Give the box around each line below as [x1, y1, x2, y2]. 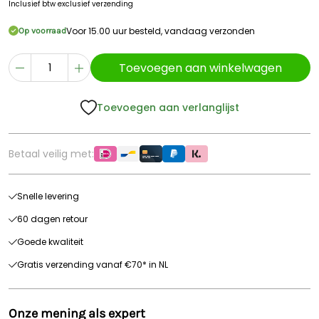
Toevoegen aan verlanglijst [97, 100, 239, 115]
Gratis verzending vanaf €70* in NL [17, 258, 168, 271]
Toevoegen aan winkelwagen [119, 59, 282, 76]
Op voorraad [19, 26, 66, 36]
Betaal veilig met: [9, 147, 94, 161]
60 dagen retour [17, 213, 88, 225]
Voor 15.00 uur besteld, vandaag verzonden [66, 24, 255, 37]
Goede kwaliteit [17, 236, 83, 248]
